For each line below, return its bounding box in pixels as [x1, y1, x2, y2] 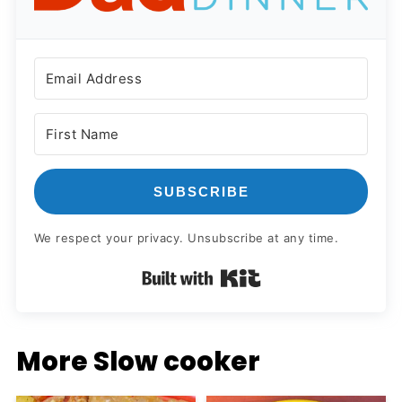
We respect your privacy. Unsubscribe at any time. [33, 230, 339, 245]
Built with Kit [260, 266, 361, 285]
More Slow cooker [15, 342, 260, 380]
